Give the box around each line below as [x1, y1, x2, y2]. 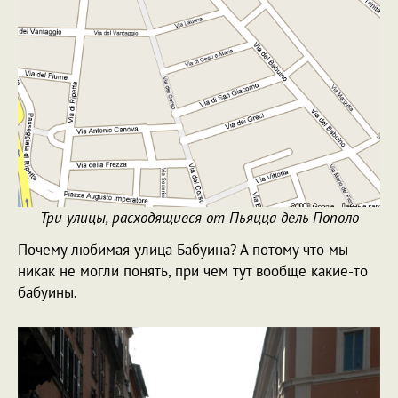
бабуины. [18, 282, 77, 302]
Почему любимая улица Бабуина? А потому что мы [18, 239, 348, 259]
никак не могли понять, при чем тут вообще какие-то [18, 260, 368, 281]
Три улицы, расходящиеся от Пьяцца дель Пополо [39, 207, 359, 227]
